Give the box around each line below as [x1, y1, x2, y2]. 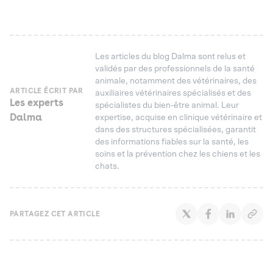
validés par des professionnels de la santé [95, 65, 255, 73]
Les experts [10, 97, 63, 108]
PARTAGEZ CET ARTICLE [10, 210, 100, 218]
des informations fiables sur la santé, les [95, 138, 249, 146]
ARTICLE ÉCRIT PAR [10, 87, 83, 95]
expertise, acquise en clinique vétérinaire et [95, 113, 263, 122]
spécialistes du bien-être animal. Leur [95, 101, 239, 110]
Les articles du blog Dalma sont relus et [95, 52, 246, 61]
